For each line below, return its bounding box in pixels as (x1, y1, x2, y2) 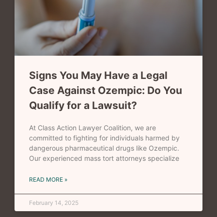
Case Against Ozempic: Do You (29, 84, 182, 97)
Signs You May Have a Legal (29, 69, 168, 82)
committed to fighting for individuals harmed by (29, 134, 180, 142)
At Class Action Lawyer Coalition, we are (29, 124, 156, 132)
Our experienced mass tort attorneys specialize (29, 154, 179, 163)
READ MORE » (29, 176, 67, 184)
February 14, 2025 (29, 199, 78, 207)
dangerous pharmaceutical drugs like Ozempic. (29, 144, 179, 153)
